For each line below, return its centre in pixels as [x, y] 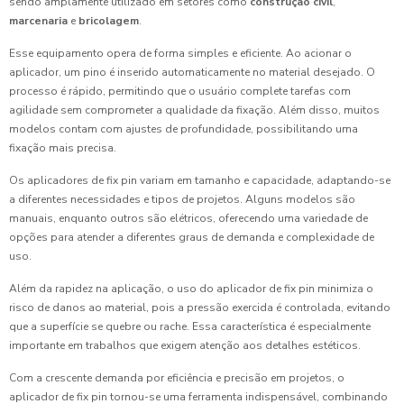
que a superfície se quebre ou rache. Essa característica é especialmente [190, 327]
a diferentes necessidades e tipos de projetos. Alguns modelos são [182, 200]
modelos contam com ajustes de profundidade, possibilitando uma [184, 129]
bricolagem [109, 21]
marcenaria [38, 21]
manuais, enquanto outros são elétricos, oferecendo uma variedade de [188, 219]
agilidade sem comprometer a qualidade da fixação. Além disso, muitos [194, 110]
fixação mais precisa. [63, 148]
